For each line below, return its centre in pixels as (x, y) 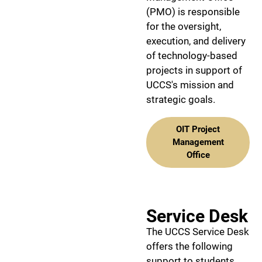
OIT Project (198, 129)
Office (198, 155)
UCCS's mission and (190, 85)
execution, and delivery (196, 41)
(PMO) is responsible (193, 11)
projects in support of (194, 70)
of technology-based (192, 55)
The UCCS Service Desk (198, 231)
